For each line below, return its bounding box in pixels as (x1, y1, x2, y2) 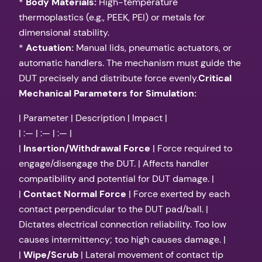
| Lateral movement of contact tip (78, 248, 223, 261)
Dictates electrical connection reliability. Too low (19, 218, 226, 230)
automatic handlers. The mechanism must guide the (19, 56, 241, 69)
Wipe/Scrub (23, 248, 78, 261)
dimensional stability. (19, 26, 109, 39)
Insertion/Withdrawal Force (23, 142, 150, 154)
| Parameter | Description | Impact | (19, 111, 167, 124)
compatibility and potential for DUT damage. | (19, 172, 214, 185)
